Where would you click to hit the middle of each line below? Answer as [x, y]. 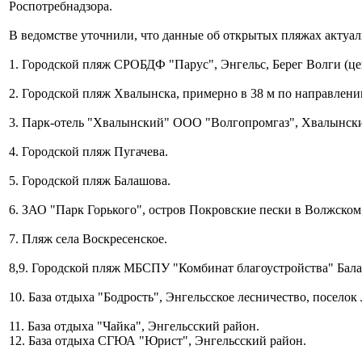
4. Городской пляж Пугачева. [88, 151]
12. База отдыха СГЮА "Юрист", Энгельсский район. [158, 340]
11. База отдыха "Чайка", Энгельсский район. [134, 326]
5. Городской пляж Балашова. [90, 180]
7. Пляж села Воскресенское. [88, 238]
